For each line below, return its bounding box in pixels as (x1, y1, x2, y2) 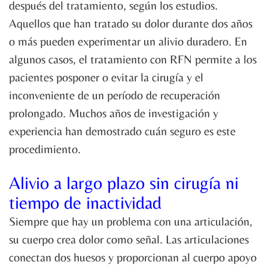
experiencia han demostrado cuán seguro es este (9, 124, 236, 138)
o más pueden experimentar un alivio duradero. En (9, 34, 247, 48)
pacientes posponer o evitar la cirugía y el (9, 70, 203, 84)
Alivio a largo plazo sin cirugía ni (9, 172, 239, 194)
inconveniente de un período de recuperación (9, 88, 220, 102)
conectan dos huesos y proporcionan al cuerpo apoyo (9, 250, 257, 264)
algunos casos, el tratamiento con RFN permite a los (9, 52, 257, 66)
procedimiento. (9, 142, 81, 156)
